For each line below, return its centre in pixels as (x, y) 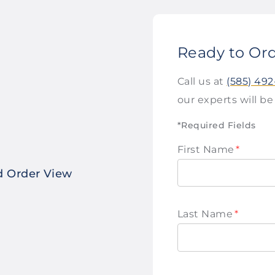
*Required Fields (217, 125)
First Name (206, 149)
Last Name (205, 214)
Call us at (202, 82)
